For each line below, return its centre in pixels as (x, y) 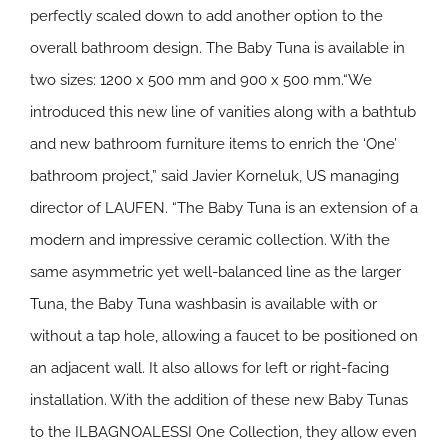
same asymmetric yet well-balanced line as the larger (215, 272)
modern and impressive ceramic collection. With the (210, 240)
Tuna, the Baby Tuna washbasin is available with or (203, 304)
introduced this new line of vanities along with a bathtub (223, 112)
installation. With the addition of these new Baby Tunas (219, 400)
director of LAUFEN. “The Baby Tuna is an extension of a (224, 208)
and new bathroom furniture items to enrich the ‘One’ (213, 144)
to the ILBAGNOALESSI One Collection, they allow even (223, 432)
